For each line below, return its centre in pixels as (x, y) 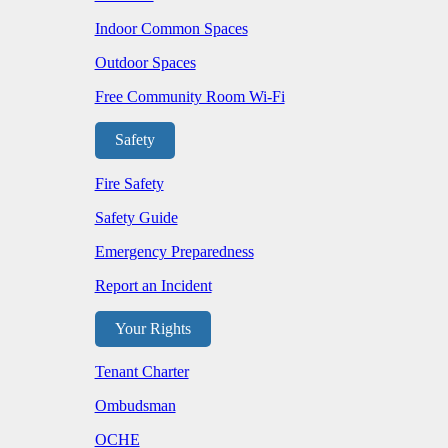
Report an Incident (153, 285)
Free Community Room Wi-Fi (189, 96)
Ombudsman (135, 406)
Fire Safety (129, 183)
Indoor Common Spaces (171, 28)
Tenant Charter (141, 372)
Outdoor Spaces (145, 62)
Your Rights (152, 329)
